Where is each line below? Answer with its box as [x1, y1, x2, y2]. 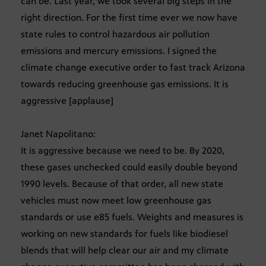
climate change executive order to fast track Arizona [21, 62, 245, 74]
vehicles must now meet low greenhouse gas [21, 195, 211, 207]
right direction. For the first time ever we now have [21, 12, 237, 24]
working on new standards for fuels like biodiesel [21, 228, 228, 240]
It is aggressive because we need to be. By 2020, [21, 145, 224, 157]
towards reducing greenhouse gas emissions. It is [21, 78, 229, 90]
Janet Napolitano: [21, 128, 96, 140]
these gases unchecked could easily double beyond [21, 161, 237, 173]
